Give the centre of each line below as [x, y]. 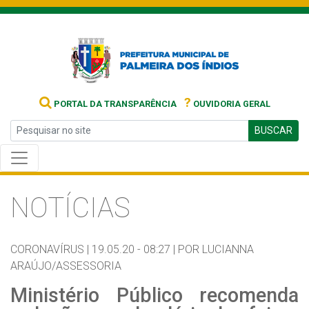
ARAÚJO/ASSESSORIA [66, 266]
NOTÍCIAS [70, 208]
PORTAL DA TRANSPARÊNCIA [114, 104]
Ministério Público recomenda [154, 295]
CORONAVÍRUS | [50, 249]
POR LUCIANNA [216, 249]
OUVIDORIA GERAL [230, 104]
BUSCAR [273, 130]
